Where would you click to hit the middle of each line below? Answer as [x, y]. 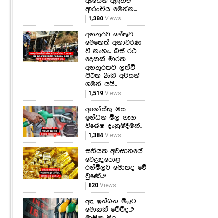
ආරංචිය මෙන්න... [111, 9]
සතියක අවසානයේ [114, 151]
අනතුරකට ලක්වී [110, 67]
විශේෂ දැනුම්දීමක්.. [113, 126]
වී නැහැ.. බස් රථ [111, 51]
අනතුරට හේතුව [109, 34]
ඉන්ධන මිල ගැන [110, 118]
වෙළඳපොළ [102, 159]
